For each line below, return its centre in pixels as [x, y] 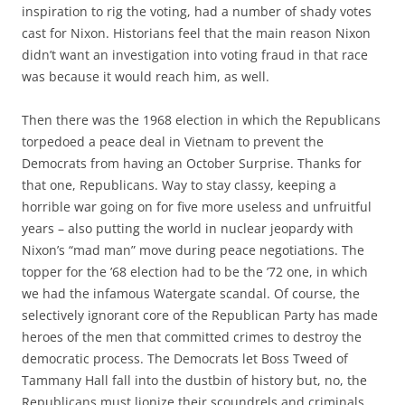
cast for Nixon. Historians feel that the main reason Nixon [196, 33]
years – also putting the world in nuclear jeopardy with [188, 228]
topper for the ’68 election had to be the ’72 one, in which [195, 272]
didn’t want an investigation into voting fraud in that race [195, 55]
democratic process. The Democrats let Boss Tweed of [185, 358]
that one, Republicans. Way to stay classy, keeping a [179, 185]
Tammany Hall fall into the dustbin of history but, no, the [194, 380]
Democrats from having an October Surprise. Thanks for [192, 163]
